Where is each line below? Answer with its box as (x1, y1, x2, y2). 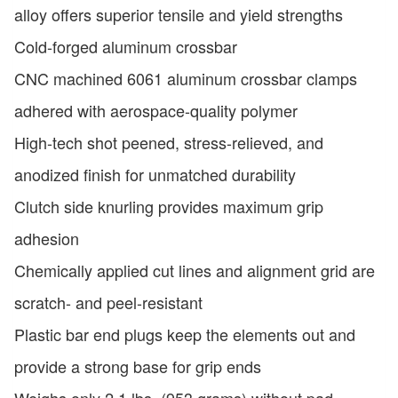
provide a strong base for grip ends (14, 354, 261, 378)
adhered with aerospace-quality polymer (14, 98, 298, 122)
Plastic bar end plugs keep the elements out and (14, 322, 355, 346)
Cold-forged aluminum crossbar (14, 34, 237, 58)
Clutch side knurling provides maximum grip (14, 194, 323, 218)
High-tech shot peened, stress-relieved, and (14, 130, 323, 154)
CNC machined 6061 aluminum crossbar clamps (14, 66, 357, 90)
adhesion (14, 226, 79, 250)
